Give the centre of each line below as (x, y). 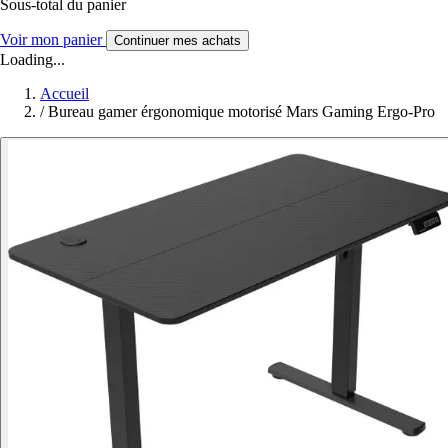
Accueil (64, 94)
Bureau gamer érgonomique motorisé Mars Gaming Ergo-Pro (241, 112)
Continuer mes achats (177, 41)
